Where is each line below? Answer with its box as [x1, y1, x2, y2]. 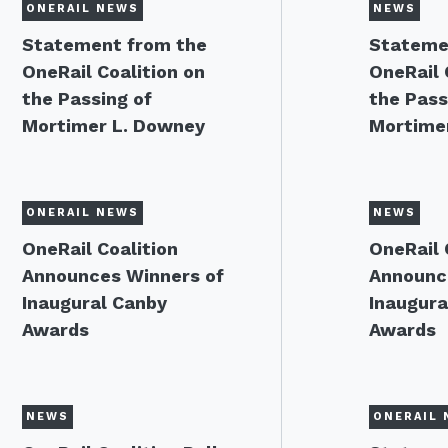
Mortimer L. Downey [22, 115, 205, 136]
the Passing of [22, 88, 152, 109]
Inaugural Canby [22, 292, 167, 313]
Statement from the [22, 34, 207, 55]
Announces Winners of [22, 265, 224, 286]
